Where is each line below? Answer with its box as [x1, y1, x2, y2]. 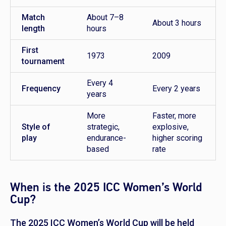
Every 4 [87, 78, 113, 88]
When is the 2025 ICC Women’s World [10, 180, 202, 196]
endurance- [87, 133, 126, 143]
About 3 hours [152, 18, 201, 28]
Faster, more [152, 111, 196, 121]
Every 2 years [152, 84, 200, 94]
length [22, 24, 45, 34]
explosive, [152, 122, 189, 132]
